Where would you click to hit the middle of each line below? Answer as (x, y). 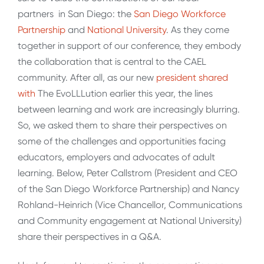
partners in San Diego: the (75, 14)
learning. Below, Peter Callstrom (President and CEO (128, 173)
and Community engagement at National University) (130, 220)
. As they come (198, 29)
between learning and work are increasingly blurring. (129, 109)
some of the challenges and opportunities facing (122, 141)
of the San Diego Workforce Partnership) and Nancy (128, 189)
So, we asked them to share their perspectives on (122, 125)
